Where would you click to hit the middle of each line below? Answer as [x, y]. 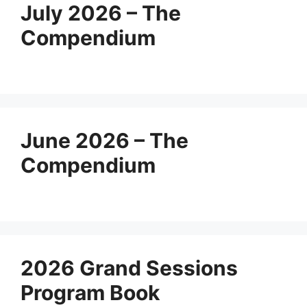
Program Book [90, 293]
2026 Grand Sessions [129, 268]
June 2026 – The [105, 140]
